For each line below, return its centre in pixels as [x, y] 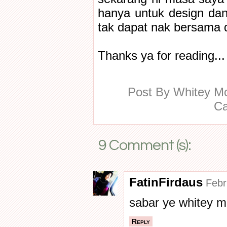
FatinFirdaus [166, 182]
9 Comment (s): [145, 145]
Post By [150, 92]
